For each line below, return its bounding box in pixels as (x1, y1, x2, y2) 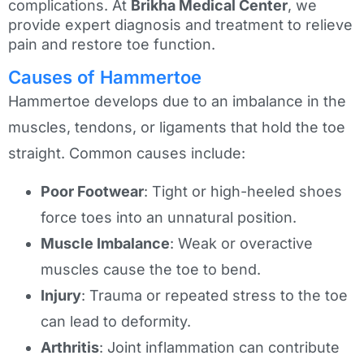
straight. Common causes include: (8, 145, 245, 162)
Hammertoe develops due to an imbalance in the (8, 93, 346, 110)
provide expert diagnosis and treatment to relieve (8, 16, 353, 33)
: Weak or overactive (170, 234, 313, 252)
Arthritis (41, 338, 99, 356)
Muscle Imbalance (41, 234, 170, 252)
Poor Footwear (41, 182, 144, 200)
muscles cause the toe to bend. (41, 260, 261, 278)
